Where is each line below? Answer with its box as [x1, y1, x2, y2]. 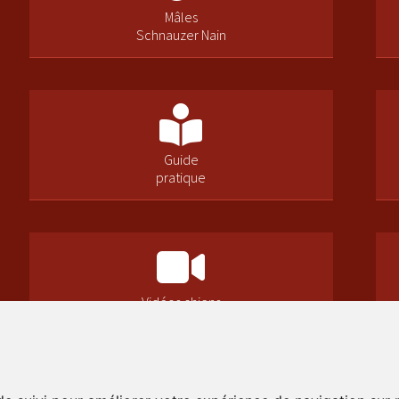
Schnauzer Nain [135, 25, 226, 44]
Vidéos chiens [141, 293, 221, 312]
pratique [156, 167, 207, 186]
